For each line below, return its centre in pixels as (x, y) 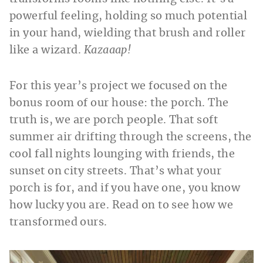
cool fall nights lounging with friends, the (122, 155)
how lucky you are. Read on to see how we (122, 206)
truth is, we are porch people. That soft (114, 121)
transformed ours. (58, 223)
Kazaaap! (107, 51)
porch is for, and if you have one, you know (125, 189)
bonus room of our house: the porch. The (119, 104)
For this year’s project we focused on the (119, 87)
